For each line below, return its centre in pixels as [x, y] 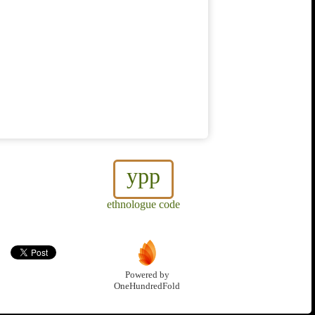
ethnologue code [143, 205]
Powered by [147, 275]
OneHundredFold [147, 287]
